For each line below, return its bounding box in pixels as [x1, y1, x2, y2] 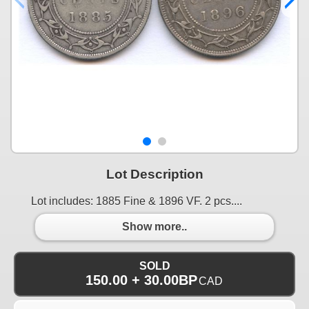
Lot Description [106, 166, 203, 181]
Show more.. [122, 221, 187, 233]
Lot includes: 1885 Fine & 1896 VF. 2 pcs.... [31, 195, 242, 207]
